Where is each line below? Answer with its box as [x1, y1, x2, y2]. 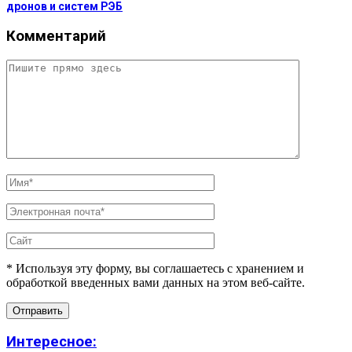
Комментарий [6, 27, 106, 45]
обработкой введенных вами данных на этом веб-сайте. [6, 275, 305, 289]
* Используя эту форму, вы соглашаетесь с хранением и [6, 261, 304, 275]
